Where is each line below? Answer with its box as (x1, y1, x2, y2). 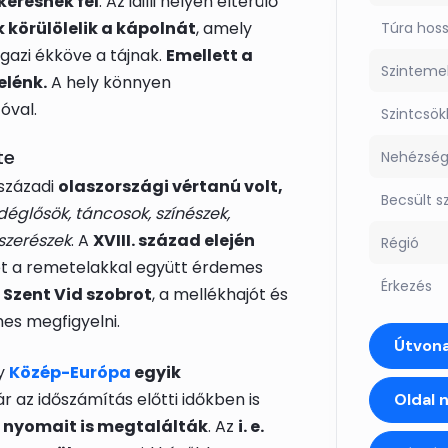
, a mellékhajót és (152, 283, 288, 307)
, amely (196, 17, 252, 41)
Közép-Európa (9, 361, 131, 385)
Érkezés (381, 276, 432, 297)
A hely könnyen (47, 71, 171, 95)
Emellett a (166, 44, 253, 68)
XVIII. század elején (93, 229, 255, 253)
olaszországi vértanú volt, (58, 175, 283, 199)
